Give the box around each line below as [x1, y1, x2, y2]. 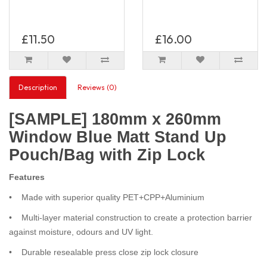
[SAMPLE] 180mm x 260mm [9, 110, 221, 128]
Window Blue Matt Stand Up [9, 128, 226, 146]
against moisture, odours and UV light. [9, 226, 153, 237]
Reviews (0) [77, 82, 117, 92]
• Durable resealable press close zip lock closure [9, 247, 198, 257]
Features [9, 172, 45, 182]
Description [18, 82, 57, 92]
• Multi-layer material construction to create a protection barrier [9, 212, 252, 222]
